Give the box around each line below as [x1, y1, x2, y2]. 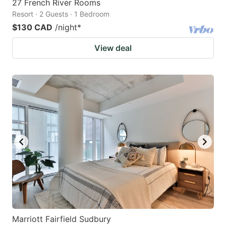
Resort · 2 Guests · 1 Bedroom [12, 9, 109, 18]
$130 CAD [12, 22, 52, 32]
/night [55, 22, 77, 32]
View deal [94, 42, 132, 53]
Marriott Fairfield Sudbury [12, 214, 111, 224]
